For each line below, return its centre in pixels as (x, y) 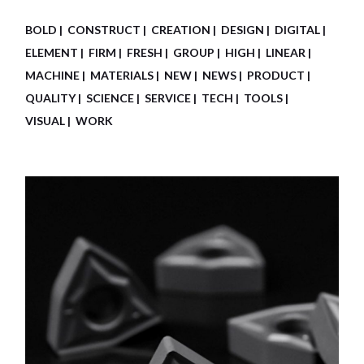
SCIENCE (110, 98)
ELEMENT (52, 53)
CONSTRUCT (104, 30)
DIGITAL (298, 30)
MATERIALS (122, 76)
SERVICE (168, 98)
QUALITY (51, 98)
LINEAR (286, 53)
